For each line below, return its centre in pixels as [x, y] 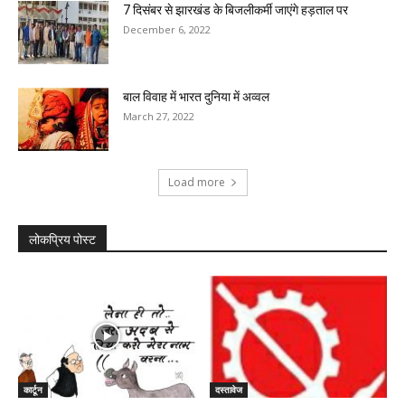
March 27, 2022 [159, 116]
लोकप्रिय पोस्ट [62, 239]
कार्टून [33, 390]
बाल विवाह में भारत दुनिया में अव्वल [196, 96]
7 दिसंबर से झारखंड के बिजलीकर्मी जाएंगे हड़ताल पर [235, 9]
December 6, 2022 [167, 29]
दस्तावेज [228, 390]
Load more [196, 182]
